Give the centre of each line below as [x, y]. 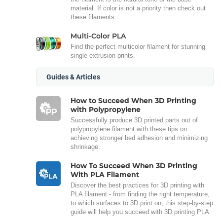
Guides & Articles [73, 77]
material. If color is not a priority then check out [138, 8]
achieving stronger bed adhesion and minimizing [139, 138]
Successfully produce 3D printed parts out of [134, 120]
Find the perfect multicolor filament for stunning [138, 46]
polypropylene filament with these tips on [129, 129]
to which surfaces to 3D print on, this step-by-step [142, 203]
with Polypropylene [106, 109]
